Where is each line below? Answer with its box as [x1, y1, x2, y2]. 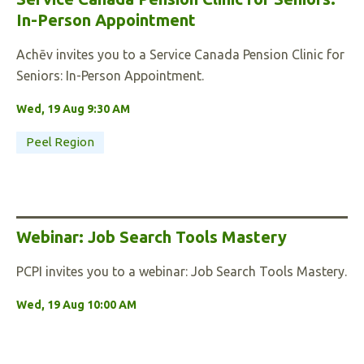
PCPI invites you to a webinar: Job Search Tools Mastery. [16, 264, 347, 279]
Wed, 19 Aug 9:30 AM [16, 102, 130, 115]
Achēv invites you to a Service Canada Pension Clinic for [16, 47, 344, 62]
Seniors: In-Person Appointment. [16, 68, 204, 83]
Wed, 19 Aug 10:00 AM [16, 298, 136, 311]
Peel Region [26, 135, 94, 149]
